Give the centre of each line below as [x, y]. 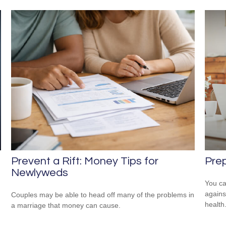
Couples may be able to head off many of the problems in [103, 195]
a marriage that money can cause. [66, 206]
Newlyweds [40, 173]
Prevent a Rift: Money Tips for [85, 161]
